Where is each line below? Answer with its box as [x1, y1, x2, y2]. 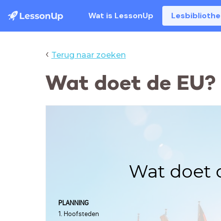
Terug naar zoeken [51, 50, 126, 60]
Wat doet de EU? [45, 70, 216, 96]
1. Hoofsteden [58, 209, 99, 218]
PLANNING [58, 198, 89, 207]
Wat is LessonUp [88, 10, 154, 21]
